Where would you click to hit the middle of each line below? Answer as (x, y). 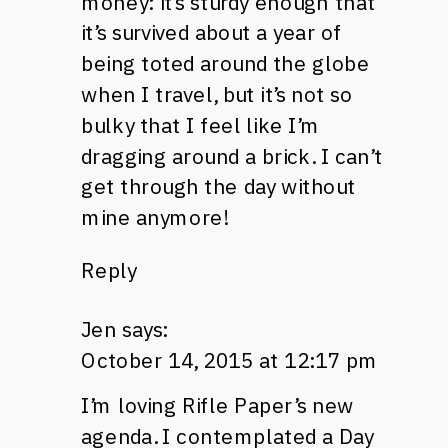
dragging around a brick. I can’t (232, 156)
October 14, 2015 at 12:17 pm (229, 360)
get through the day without (218, 187)
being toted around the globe (225, 63)
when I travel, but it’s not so (217, 94)
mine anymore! (154, 217)
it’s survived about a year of (211, 33)
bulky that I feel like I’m (200, 125)
